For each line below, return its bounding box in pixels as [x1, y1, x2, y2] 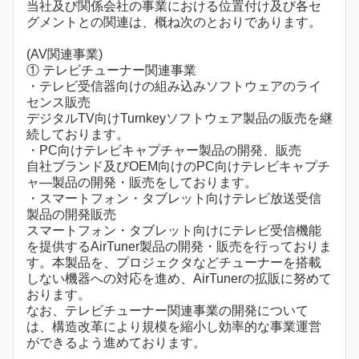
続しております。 [26, 127, 129, 142]
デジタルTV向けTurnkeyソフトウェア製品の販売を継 [26, 111, 333, 126]
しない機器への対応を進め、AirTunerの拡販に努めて [26, 272, 332, 286]
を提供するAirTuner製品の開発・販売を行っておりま [26, 240, 332, 254]
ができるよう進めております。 [26, 336, 206, 350]
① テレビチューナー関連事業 [26, 63, 196, 78]
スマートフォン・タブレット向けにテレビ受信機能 [26, 224, 321, 238]
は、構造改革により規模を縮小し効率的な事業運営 [26, 320, 321, 334]
